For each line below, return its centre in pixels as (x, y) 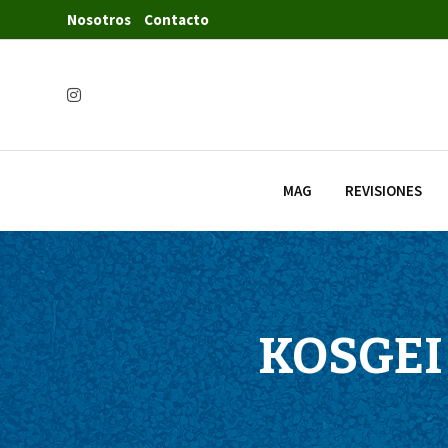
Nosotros (99, 19)
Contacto (176, 19)
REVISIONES (383, 190)
